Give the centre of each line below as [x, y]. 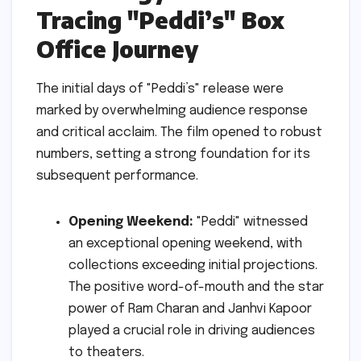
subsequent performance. [117, 176]
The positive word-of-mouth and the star [196, 287]
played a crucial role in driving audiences [192, 330]
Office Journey [117, 49]
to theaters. [106, 352]
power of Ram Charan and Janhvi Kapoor [190, 309]
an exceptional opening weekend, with [185, 243]
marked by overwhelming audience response [172, 110]
